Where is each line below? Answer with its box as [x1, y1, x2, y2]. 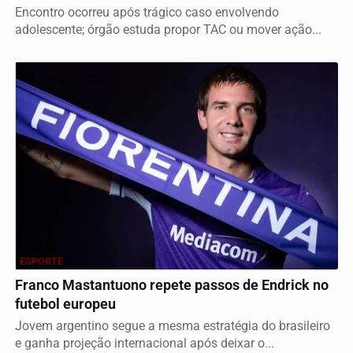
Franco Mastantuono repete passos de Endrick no [15, 277, 329, 294]
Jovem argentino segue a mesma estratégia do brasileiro [15, 318, 330, 334]
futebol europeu [15, 296, 116, 313]
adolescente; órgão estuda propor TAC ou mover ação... [15, 22, 321, 38]
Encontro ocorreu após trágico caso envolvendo [15, 5, 279, 20]
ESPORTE [20, 255, 63, 268]
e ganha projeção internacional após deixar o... [15, 336, 274, 351]
